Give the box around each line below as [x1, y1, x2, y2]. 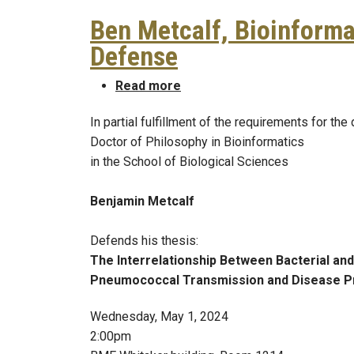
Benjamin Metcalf [90, 193, 194, 209]
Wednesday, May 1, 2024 [90, 308, 228, 324]
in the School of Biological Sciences [90, 153, 288, 169]
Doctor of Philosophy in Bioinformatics [90, 134, 304, 149]
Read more [115, 78, 181, 94]
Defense [90, 41, 178, 73]
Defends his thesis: [90, 232, 198, 248]
